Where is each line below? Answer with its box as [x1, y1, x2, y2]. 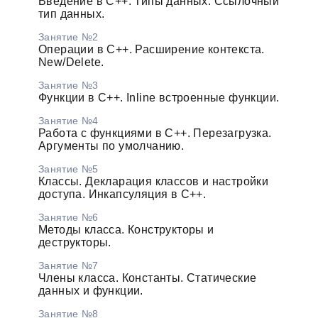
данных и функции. [38, 284, 143, 297]
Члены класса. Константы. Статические [38, 271, 257, 284]
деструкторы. [38, 236, 111, 248]
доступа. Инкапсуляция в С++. [38, 187, 207, 200]
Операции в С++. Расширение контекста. [38, 43, 265, 55]
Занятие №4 [38, 114, 99, 126]
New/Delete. [38, 55, 104, 68]
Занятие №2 [38, 31, 99, 43]
